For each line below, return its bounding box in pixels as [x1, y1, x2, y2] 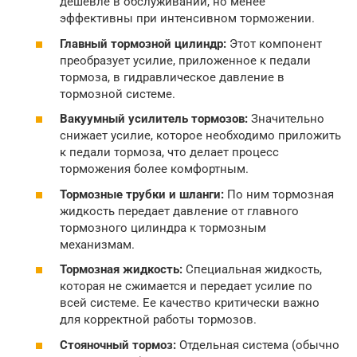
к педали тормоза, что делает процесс [60, 145, 279, 160]
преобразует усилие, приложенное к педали [60, 53, 311, 68]
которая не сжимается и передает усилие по [60, 279, 312, 294]
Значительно [248, 112, 324, 127]
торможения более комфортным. [60, 162, 249, 177]
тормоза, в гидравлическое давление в [60, 69, 284, 84]
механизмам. [60, 237, 135, 252]
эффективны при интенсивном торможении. [60, 11, 315, 26]
